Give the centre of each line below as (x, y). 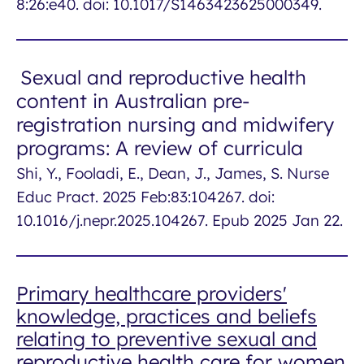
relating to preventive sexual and (167, 339)
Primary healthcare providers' (152, 293)
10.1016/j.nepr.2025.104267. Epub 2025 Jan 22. (180, 220)
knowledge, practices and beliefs (167, 316)
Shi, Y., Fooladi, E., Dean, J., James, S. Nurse (173, 173)
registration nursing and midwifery (175, 124)
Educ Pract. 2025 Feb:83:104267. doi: (145, 197)
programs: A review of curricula (160, 148)
